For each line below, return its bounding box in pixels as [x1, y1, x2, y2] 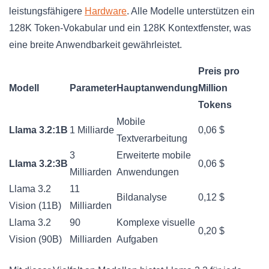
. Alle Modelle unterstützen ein [127, 6, 255, 17]
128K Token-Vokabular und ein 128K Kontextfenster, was [9, 23, 251, 34]
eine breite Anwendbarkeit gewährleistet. [9, 40, 182, 50]
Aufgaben [116, 234, 158, 245]
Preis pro [198, 66, 240, 77]
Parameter [70, 83, 116, 94]
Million [198, 83, 228, 94]
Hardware [85, 6, 127, 17]
